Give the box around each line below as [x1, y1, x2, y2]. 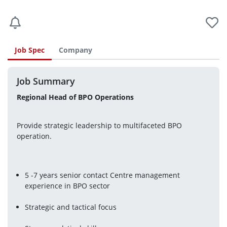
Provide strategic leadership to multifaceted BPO [16, 121, 182, 130]
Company [59, 45, 92, 55]
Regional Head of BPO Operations [16, 92, 136, 102]
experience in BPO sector [25, 181, 110, 191]
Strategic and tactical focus [25, 202, 117, 212]
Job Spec [15, 45, 45, 55]
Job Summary [16, 74, 75, 87]
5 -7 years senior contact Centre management [25, 170, 180, 180]
